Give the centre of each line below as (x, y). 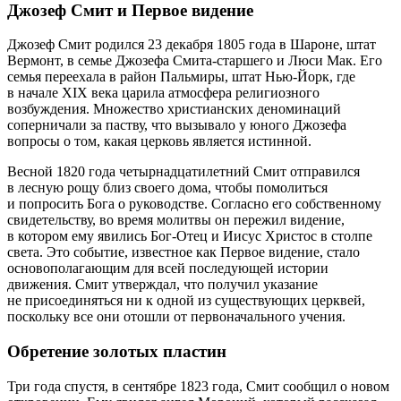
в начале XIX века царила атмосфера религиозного (163, 93)
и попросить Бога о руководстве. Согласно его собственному (194, 204)
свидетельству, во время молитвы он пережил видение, (176, 220)
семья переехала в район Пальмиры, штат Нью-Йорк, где (181, 77)
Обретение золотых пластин (117, 352)
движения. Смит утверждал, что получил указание (162, 285)
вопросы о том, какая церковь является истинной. (159, 141)
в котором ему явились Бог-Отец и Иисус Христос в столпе (190, 236)
